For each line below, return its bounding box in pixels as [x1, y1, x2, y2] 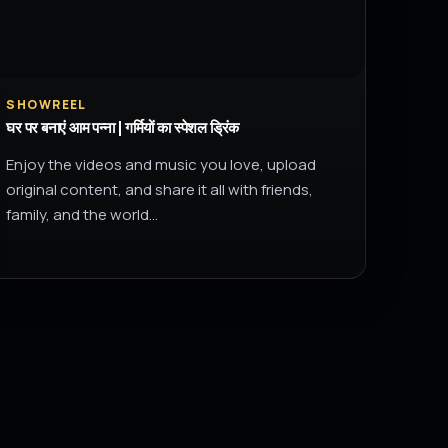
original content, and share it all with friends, [6, 179, 314, 200]
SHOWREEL [6, 96, 87, 113]
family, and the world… [6, 204, 159, 225]
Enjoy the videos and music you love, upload [6, 154, 317, 175]
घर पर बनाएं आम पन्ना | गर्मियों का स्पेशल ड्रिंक [6, 119, 239, 137]
